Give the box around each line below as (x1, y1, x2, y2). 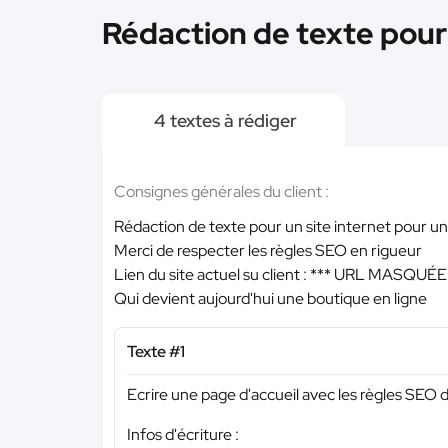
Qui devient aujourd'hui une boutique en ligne (114, 288, 427, 309)
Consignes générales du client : (114, 181, 329, 202)
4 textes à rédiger (150, 109, 297, 132)
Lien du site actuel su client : (114, 264, 310, 285)
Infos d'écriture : (127, 423, 239, 445)
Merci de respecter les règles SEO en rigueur (114, 240, 422, 261)
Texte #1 (127, 341, 185, 362)
